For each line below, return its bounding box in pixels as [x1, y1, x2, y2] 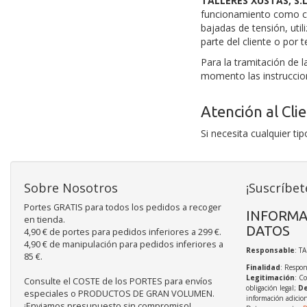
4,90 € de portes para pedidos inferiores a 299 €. [24, 226, 221, 238]
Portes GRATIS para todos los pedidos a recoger [24, 201, 221, 213]
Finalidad [245, 262, 280, 272]
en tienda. [24, 214, 65, 225]
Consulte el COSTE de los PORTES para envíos [24, 275, 212, 287]
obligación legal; [245, 283, 298, 293]
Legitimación [245, 273, 295, 282]
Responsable [245, 245, 295, 255]
